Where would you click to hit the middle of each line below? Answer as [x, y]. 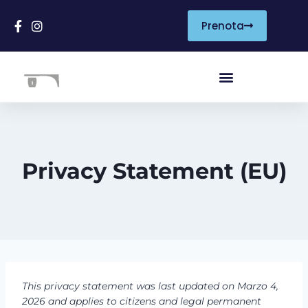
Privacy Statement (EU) [154, 171]
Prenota [222, 26]
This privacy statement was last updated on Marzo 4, [150, 286]
